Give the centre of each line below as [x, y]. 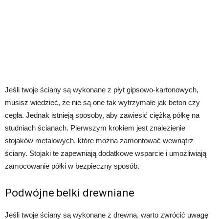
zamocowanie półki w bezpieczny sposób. [72, 166]
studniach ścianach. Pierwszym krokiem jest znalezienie [95, 128]
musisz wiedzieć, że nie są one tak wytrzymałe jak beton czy [102, 102]
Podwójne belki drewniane [70, 193]
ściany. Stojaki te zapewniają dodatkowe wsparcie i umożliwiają [106, 153]
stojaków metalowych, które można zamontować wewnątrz [99, 140]
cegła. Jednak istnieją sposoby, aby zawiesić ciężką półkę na [102, 115]
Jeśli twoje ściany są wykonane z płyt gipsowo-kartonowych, [102, 89]
